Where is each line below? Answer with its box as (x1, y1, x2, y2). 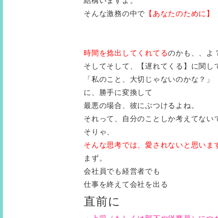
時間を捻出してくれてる (84, 49, 168, 57)
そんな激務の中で (84, 10, 145, 18)
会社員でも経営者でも (84, 167, 161, 175)
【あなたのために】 (145, 10, 214, 18)
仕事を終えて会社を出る (84, 181, 168, 188)
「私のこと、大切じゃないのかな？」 (84, 75, 214, 83)
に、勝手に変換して (84, 89, 153, 96)
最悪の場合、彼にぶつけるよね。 (84, 102, 199, 109)
